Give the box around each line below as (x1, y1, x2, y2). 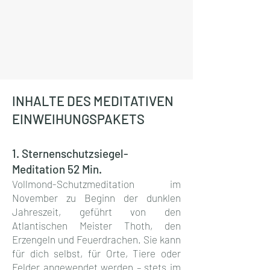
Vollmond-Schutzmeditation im (12, 177, 181, 190)
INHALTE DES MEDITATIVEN (12, 92, 174, 108)
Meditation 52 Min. (12, 162, 104, 176)
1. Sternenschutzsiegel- (12, 146, 128, 160)
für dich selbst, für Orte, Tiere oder (12, 246, 181, 259)
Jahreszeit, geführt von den (12, 205, 181, 218)
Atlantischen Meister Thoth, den (12, 219, 181, 231)
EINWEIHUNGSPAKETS (12, 110, 145, 127)
